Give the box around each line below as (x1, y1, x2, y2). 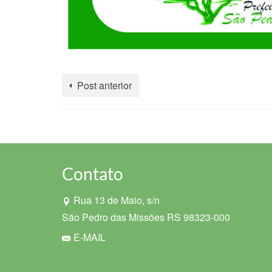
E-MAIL (73, 230, 106, 245)
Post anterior (77, 78, 132, 93)
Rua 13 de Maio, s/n (73, 193, 160, 208)
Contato (62, 163, 123, 185)
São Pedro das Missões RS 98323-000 (62, 210, 230, 225)
